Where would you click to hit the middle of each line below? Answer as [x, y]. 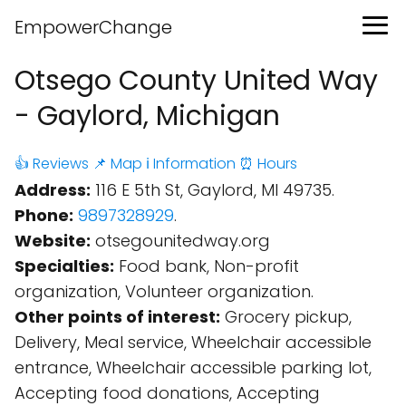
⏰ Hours [268, 164]
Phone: [44, 215]
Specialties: [64, 266]
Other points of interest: [117, 317]
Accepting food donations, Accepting [167, 393]
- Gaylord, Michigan [147, 116]
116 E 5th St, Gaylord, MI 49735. [213, 190]
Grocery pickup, [286, 317]
